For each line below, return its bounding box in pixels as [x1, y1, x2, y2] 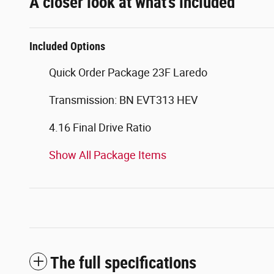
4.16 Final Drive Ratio [49, 120, 151, 134]
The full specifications [50, 253, 196, 273]
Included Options [29, 39, 105, 53]
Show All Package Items [49, 148, 166, 161]
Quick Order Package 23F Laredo [49, 65, 207, 79]
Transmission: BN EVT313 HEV [49, 93, 198, 106]
